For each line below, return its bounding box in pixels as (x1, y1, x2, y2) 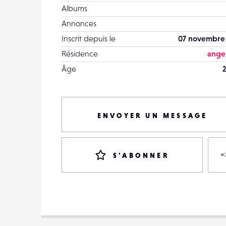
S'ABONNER (113, 151, 169, 159)
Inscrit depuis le (62, 34, 116, 43)
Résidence (62, 49, 98, 58)
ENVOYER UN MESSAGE (97, 111, 208, 120)
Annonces (62, 19, 96, 28)
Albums (62, 4, 87, 13)
